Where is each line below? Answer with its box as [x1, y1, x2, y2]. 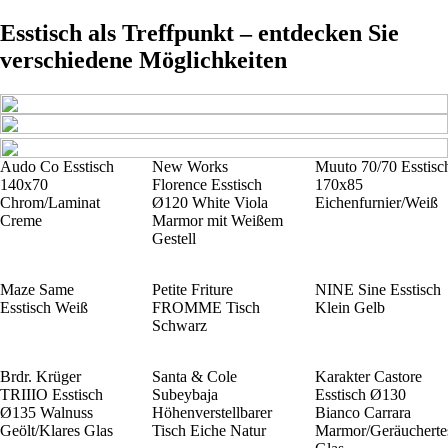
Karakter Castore [315, 367, 422, 385]
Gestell [152, 229, 196, 247]
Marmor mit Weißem [152, 211, 283, 229]
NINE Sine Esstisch [315, 280, 441, 298]
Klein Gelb [315, 298, 385, 316]
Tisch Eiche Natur [152, 421, 266, 439]
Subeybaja [152, 385, 218, 403]
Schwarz [152, 316, 207, 334]
